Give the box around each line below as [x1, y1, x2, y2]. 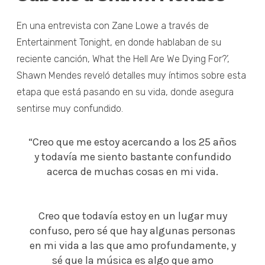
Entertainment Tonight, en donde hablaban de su [17, 37, 221, 49]
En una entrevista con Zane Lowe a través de [17, 20, 209, 32]
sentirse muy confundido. [17, 103, 123, 115]
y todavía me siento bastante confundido [34, 150, 231, 164]
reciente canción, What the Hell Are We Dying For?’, [17, 53, 230, 65]
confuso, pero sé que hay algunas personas [30, 224, 235, 238]
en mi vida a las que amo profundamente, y [29, 239, 236, 253]
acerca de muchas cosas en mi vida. [47, 165, 218, 179]
